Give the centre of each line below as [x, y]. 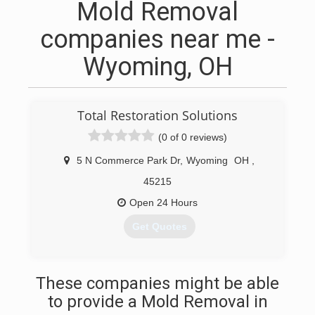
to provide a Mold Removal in [157, 302]
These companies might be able [157, 283]
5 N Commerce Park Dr [128, 160]
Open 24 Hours [163, 202]
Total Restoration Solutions [157, 115]
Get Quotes [159, 227]
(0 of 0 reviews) [193, 137]
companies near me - [157, 39]
